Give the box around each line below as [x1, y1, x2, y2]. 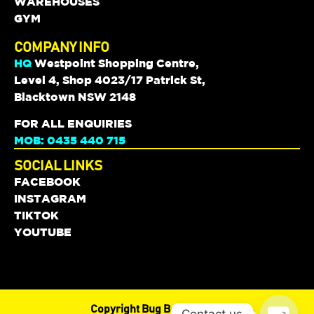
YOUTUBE [14, 225, 71, 238]
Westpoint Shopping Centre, [32, 56, 199, 69]
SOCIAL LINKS [14, 158, 102, 173]
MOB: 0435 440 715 [14, 134, 125, 147]
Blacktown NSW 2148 [14, 90, 136, 103]
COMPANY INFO [14, 40, 109, 55]
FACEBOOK [14, 175, 81, 188]
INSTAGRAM [14, 191, 86, 205]
